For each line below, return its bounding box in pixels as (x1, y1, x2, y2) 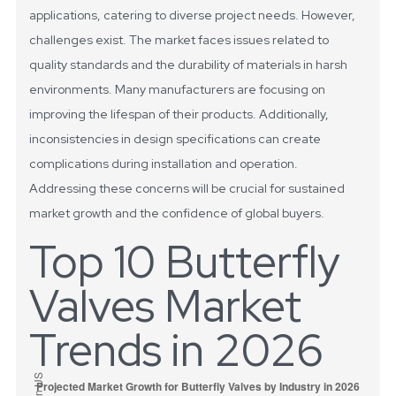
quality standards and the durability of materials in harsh (29, 57, 348, 73)
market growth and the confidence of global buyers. (29, 205, 325, 222)
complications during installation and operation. (29, 156, 299, 172)
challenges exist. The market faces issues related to (29, 32, 330, 49)
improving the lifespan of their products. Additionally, (29, 106, 330, 123)
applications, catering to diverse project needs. (29, 7, 300, 24)
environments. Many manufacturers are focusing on (29, 81, 326, 98)
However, (301, 7, 356, 24)
